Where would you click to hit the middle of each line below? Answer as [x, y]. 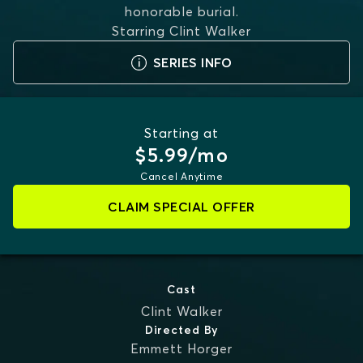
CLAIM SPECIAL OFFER [181, 207]
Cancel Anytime [181, 176]
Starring [139, 31]
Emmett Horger [181, 348]
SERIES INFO [192, 62]
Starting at [181, 133]
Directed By [181, 330]
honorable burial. [181, 11]
